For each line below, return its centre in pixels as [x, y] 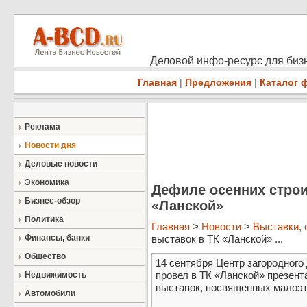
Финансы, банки [57, 238]
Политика [44, 219]
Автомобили [50, 293]
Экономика [47, 182]
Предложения [218, 82]
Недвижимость [56, 275]
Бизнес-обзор [52, 201]
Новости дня [50, 145]
